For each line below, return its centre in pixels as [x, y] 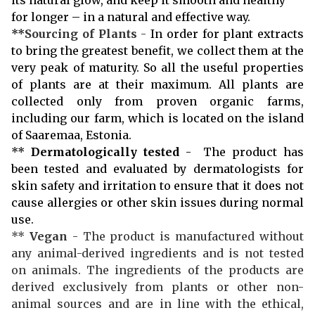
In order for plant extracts [227, 33]
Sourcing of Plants [81, 33]
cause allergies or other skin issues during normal [157, 202]
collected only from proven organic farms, [157, 101]
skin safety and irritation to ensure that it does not [157, 185]
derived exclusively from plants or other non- [157, 287]
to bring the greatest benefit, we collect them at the [157, 50]
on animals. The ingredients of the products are [157, 270]
